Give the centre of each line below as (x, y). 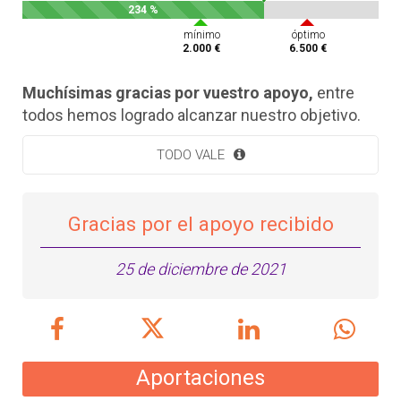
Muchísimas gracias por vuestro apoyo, (168, 93)
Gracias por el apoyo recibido (200, 224)
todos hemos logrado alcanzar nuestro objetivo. (192, 115)
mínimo (201, 35)
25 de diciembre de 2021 (200, 269)
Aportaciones (200, 378)
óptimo (308, 35)
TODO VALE (190, 155)
